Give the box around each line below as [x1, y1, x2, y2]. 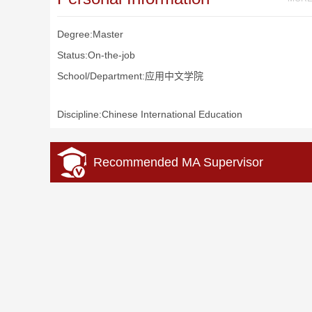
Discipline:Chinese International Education [57, 109, 242, 120]
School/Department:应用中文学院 [57, 70, 203, 81]
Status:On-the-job [57, 49, 135, 61]
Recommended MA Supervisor [93, 155, 263, 169]
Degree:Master [57, 29, 123, 40]
